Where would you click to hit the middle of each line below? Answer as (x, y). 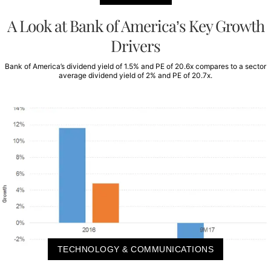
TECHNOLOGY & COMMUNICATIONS (135, 250)
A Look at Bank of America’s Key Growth (135, 26)
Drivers (135, 46)
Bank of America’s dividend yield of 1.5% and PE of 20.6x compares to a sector (135, 67)
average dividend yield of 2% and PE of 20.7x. (135, 76)
